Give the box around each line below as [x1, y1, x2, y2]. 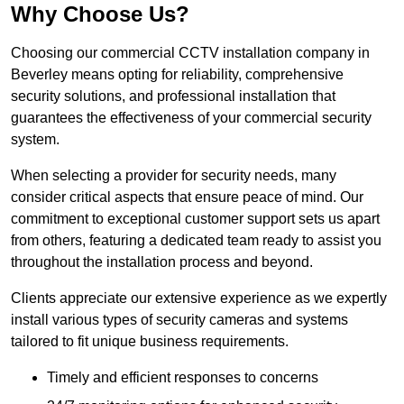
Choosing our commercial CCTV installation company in [11, 45, 370, 61]
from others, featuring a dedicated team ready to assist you [11, 233, 381, 249]
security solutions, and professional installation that [11, 88, 335, 105]
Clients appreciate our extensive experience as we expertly [11, 290, 387, 307]
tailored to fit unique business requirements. [11, 334, 289, 350]
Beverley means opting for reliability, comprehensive [11, 67, 344, 83]
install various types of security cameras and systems [11, 312, 348, 328]
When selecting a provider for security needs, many [11, 168, 336, 184]
